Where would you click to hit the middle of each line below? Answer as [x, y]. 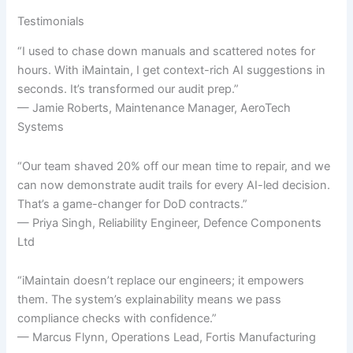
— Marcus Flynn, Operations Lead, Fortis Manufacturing [167, 338]
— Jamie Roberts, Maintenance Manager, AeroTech [154, 108]
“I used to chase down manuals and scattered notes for [167, 52]
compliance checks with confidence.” [117, 319]
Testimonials [51, 21]
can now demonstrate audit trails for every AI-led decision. [174, 185]
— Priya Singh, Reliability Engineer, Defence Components [170, 223]
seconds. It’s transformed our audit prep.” [128, 89]
